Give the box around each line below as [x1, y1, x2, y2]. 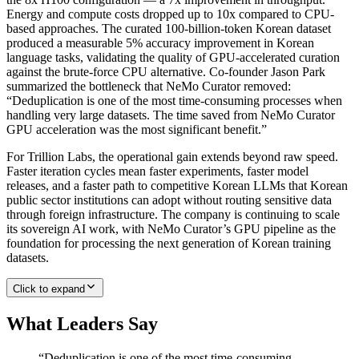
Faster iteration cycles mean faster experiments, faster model [6, 163, 309, 178]
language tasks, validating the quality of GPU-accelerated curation [6, 50, 340, 64]
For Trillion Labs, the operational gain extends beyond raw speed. [6, 149, 338, 163]
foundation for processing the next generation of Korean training [6, 236, 331, 250]
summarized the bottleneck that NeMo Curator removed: [6, 79, 291, 93]
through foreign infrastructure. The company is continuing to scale [6, 207, 340, 221]
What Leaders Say [6, 313, 158, 334]
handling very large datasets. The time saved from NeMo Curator [6, 107, 335, 122]
